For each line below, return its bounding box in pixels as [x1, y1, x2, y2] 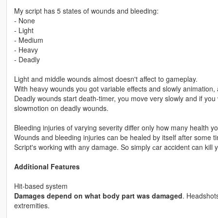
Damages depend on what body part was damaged [14, 191, 182, 201]
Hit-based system [14, 181, 68, 191]
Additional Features [14, 162, 80, 172]
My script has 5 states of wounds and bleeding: [14, 6, 159, 16]
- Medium [14, 35, 43, 45]
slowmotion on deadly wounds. [14, 103, 109, 113]
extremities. [14, 200, 50, 211]
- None [14, 16, 35, 26]
